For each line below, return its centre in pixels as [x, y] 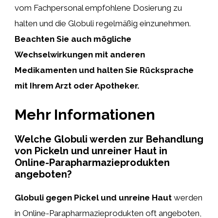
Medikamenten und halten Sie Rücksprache [104, 70]
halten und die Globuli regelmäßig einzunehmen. [103, 23]
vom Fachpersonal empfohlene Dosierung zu [98, 8]
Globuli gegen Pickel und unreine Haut [93, 197]
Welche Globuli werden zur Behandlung [109, 139]
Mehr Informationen [85, 114]
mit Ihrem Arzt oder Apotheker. [77, 86]
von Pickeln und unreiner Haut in [91, 151]
